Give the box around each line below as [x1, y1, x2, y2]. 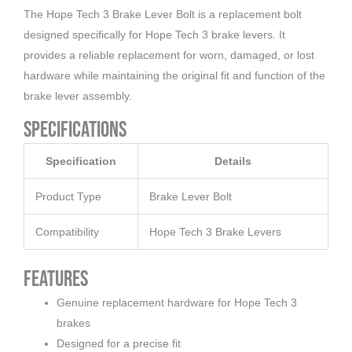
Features [24, 266, 88, 292]
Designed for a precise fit [57, 336, 181, 350]
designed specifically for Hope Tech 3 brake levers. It [24, 27, 285, 41]
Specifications [24, 116, 126, 143]
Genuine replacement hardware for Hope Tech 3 [57, 295, 297, 309]
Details [214, 154, 251, 167]
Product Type [35, 189, 101, 203]
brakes [57, 316, 90, 329]
